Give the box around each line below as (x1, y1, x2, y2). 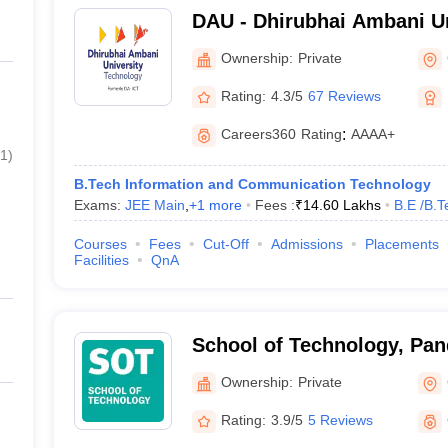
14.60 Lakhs (302, 197, 381, 213)
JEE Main (124, 197, 185, 213)
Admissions (270, 236, 343, 252)
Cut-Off (202, 236, 249, 252)
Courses (73, 236, 127, 252)
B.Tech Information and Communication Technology (73, 176, 431, 192)
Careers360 (220, 126, 296, 142)
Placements (364, 236, 439, 252)
